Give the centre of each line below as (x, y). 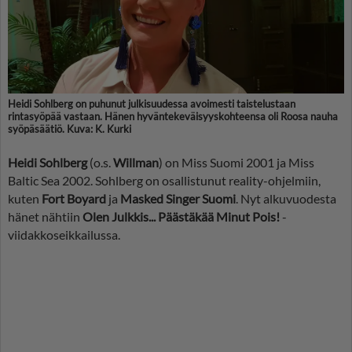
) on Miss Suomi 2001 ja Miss (236, 163)
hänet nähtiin (45, 217)
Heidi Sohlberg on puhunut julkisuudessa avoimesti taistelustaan (152, 104)
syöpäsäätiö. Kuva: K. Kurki (70, 129)
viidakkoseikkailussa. (64, 235)
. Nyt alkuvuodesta (286, 199)
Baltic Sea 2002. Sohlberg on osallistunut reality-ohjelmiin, (164, 181)
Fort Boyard (75, 199)
